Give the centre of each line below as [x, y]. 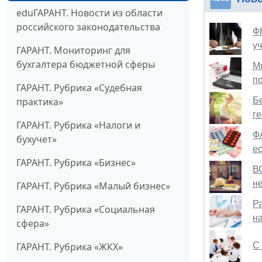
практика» [40, 102]
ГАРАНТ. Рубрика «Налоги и [78, 125]
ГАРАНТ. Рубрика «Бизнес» [76, 163]
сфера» [33, 224]
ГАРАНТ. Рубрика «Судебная [79, 88]
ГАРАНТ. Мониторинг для [73, 51]
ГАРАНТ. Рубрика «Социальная [86, 210]
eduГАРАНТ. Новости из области [89, 13]
